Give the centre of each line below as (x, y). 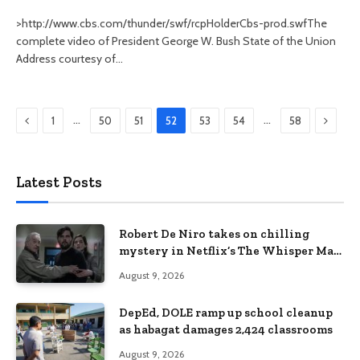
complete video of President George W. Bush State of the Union (176, 41)
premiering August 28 (182, 268)
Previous (50, 120)
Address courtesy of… (70, 59)
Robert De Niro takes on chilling (214, 234)
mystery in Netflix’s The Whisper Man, (231, 251)
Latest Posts (59, 182)
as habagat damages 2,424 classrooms (226, 330)
